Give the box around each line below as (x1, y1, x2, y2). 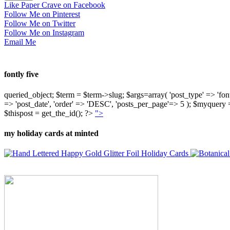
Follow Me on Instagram (4, 28, 84, 37)
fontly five (4, 70, 39, 79)
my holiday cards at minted (4, 129, 99, 138)
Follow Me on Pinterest (4, 10, 80, 19)
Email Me (4, 37, 36, 47)
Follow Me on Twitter (4, 19, 75, 28)
